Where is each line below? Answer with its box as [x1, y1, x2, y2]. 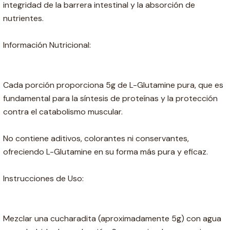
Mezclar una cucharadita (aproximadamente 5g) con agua [3, 213, 221, 224]
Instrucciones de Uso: [3, 173, 84, 184]
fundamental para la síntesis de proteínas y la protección [3, 93, 218, 104]
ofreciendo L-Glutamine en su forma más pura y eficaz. [3, 146, 208, 158]
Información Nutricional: [3, 40, 91, 51]
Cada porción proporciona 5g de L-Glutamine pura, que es [3, 80, 223, 91]
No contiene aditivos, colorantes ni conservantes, [3, 133, 189, 144]
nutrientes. [3, 13, 44, 24]
